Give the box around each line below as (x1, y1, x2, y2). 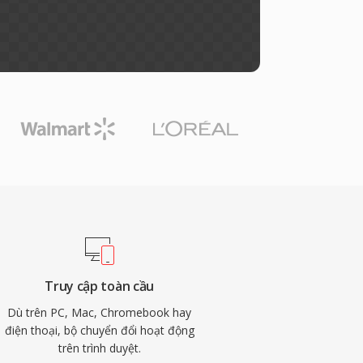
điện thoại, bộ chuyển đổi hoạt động (4, 322, 194, 338)
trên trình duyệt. (58, 340, 141, 356)
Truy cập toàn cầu (45, 277, 154, 295)
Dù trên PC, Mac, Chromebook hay (7, 305, 192, 320)
